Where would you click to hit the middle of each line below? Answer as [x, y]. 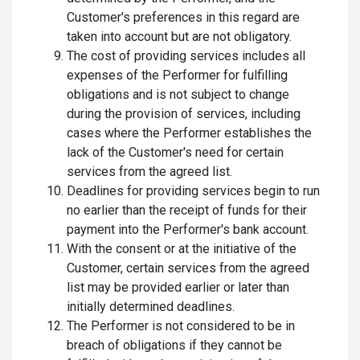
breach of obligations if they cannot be [174, 345]
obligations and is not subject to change [178, 94]
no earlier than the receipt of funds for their [187, 210]
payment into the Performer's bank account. [188, 229]
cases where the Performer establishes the [189, 133]
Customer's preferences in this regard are [183, 17]
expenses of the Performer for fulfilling [177, 75]
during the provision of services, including [184, 114]
